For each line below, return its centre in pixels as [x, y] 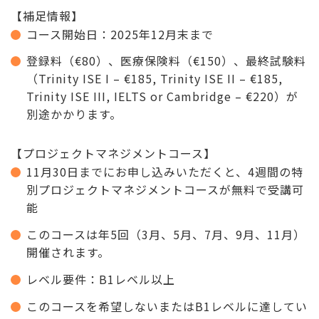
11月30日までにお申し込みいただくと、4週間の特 [165, 172]
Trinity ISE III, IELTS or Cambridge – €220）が [162, 96]
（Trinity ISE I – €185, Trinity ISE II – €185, [155, 79]
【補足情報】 [47, 15]
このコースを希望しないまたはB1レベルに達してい [167, 306]
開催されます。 [68, 252]
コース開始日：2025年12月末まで [120, 34]
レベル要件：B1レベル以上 [101, 279]
